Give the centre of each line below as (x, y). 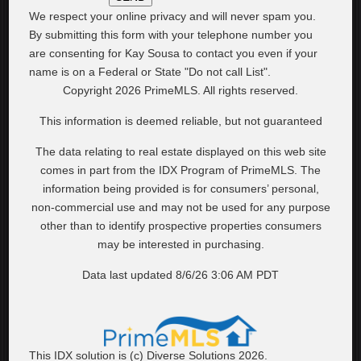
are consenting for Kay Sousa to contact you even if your (174, 53)
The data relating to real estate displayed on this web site (180, 151)
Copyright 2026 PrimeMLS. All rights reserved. (180, 90)
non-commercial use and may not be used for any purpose (180, 207)
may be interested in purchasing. (180, 244)
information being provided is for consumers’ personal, (180, 189)
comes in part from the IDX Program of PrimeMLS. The (180, 170)
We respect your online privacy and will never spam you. (173, 16)
